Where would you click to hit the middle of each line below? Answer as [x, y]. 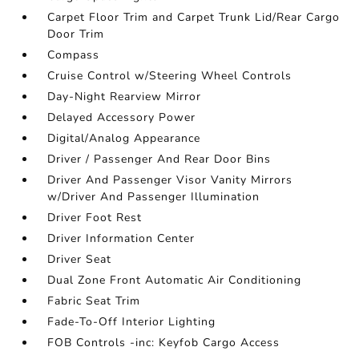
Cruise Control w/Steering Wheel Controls [170, 76]
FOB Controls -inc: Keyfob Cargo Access [164, 343]
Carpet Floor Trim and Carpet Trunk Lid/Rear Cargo [194, 17]
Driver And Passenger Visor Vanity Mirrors [170, 180]
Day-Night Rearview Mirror [125, 97]
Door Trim [76, 34]
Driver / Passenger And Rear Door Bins [159, 159]
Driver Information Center [121, 238]
